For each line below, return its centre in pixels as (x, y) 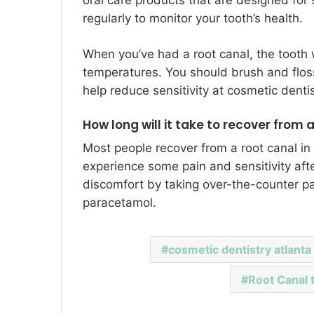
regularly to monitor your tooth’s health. (193, 18)
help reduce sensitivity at (155, 90)
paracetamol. (120, 203)
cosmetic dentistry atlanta (240, 250)
